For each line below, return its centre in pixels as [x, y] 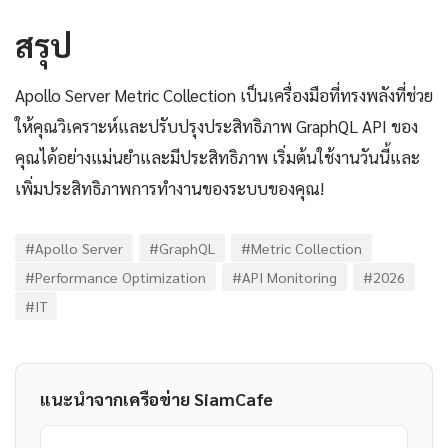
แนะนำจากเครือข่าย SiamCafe [156, 398]
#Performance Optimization [115, 276]
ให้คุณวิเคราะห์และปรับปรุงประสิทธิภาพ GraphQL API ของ [216, 125]
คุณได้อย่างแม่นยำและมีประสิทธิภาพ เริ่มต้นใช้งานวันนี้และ [217, 156]
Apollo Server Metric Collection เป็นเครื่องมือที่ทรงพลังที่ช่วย [224, 94]
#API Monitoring [284, 276]
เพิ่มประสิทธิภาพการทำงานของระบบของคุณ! [169, 187]
